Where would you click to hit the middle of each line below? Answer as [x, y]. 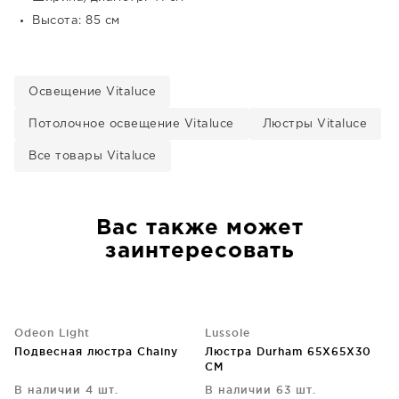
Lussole [228, 333]
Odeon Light [52, 333]
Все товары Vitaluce [93, 156]
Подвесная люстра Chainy [96, 351]
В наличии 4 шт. [66, 390]
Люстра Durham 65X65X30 [288, 351]
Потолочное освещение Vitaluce [131, 124]
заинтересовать [199, 251]
